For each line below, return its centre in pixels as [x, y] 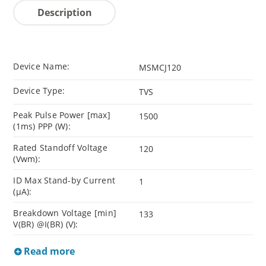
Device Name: [42, 66]
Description [64, 13]
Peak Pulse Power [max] [62, 115]
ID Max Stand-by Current [64, 180]
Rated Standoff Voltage [60, 148]
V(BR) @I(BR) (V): [46, 224]
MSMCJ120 [160, 68]
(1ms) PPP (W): [42, 126]
